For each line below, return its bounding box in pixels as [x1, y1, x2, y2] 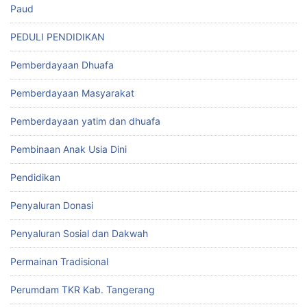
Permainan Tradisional [10, 255, 108, 267]
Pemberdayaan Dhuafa [10, 58, 114, 71]
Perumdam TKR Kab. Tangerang [10, 283, 155, 295]
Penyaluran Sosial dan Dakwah [10, 227, 148, 239]
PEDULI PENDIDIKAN [10, 30, 105, 42]
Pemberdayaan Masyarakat [10, 86, 134, 99]
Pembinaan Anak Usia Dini [10, 143, 127, 155]
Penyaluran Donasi [10, 199, 93, 211]
